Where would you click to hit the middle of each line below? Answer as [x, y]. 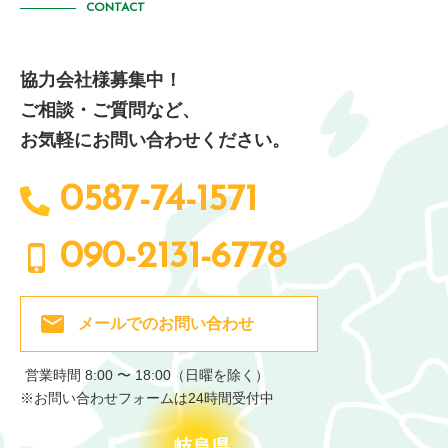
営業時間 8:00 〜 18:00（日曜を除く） [147, 375]
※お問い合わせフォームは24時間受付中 [147, 398]
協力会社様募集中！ [101, 80]
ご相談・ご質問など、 [110, 110]
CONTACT [115, 8]
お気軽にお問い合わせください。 [155, 140]
